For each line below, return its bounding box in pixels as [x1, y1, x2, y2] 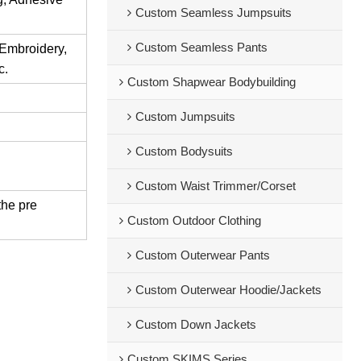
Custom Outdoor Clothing [127, 214, 261, 227]
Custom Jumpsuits [135, 110, 235, 123]
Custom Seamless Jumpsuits [135, 6, 292, 19]
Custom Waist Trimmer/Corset [135, 179, 296, 193]
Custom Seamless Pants [135, 40, 268, 54]
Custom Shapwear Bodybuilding [127, 75, 296, 89]
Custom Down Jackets [135, 317, 256, 331]
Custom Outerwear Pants [135, 248, 270, 262]
